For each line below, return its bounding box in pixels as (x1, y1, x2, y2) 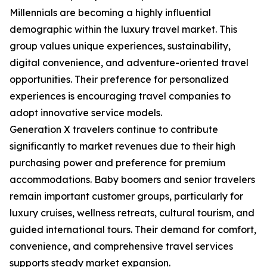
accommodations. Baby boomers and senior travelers (10, 173, 255, 186)
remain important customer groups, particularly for (10, 190, 243, 203)
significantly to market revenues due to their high (10, 140, 235, 153)
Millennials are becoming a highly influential (10, 7, 211, 19)
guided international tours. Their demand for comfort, (10, 223, 256, 236)
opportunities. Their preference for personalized (10, 73, 229, 86)
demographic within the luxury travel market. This (10, 23, 237, 36)
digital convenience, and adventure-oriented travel (10, 57, 249, 69)
